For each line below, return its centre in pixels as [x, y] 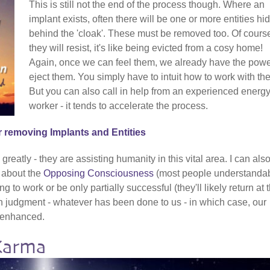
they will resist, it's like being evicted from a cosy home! [146, 48]
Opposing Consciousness [99, 173]
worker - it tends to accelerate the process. [118, 105]
